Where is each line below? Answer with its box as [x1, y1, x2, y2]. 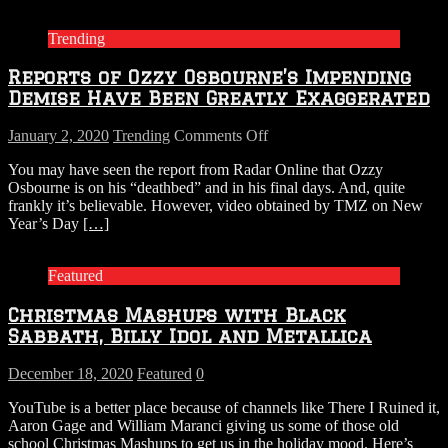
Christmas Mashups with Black [8, 303, 346, 325]
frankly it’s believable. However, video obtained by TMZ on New [8, 197, 423, 215]
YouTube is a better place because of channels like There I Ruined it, [8, 398, 440, 416]
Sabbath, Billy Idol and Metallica [8, 324, 372, 346]
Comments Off [174, 127, 268, 145]
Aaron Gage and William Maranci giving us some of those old [8, 416, 399, 434]
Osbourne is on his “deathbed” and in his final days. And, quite [8, 179, 405, 197]
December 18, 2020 [8, 364, 133, 382]
